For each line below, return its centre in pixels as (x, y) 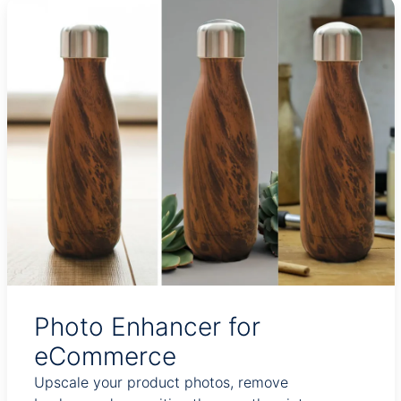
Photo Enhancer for (147, 327)
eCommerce (105, 356)
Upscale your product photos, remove (161, 382)
